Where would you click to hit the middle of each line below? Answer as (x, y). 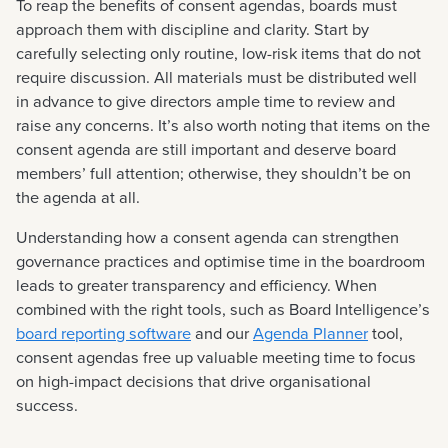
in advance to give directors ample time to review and (205, 101)
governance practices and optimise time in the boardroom (220, 261)
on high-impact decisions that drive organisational (193, 381)
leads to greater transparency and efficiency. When (196, 285)
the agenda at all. (78, 197)
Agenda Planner (310, 333)
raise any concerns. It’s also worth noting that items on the (223, 125)
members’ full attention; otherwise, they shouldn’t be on (213, 173)
